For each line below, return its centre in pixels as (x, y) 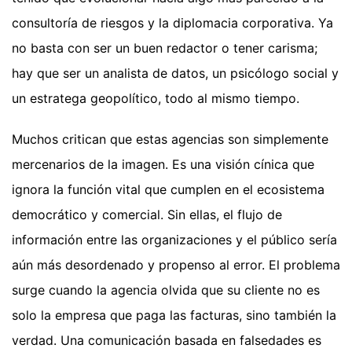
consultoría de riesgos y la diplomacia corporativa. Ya (172, 22)
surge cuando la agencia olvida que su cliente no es (166, 290)
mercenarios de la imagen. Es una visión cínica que (163, 164)
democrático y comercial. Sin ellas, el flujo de (147, 214)
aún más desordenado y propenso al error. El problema (176, 264)
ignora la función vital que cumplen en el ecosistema (168, 189)
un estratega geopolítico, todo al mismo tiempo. (156, 98)
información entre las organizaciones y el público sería (174, 239)
